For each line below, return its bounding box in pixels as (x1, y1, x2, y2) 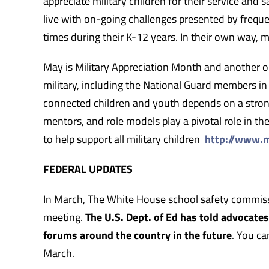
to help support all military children (43, 130, 205, 147)
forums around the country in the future (43, 226, 232, 243)
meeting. (43, 208, 85, 225)
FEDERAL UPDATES (43, 160, 133, 177)
